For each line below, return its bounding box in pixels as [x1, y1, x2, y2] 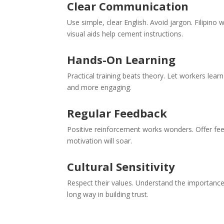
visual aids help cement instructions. [67, 29, 183, 38]
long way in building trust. [67, 189, 149, 199]
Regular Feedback [67, 105, 167, 120]
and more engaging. [67, 82, 132, 92]
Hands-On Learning [67, 52, 176, 67]
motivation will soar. [67, 136, 132, 145]
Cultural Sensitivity [67, 159, 175, 174]
